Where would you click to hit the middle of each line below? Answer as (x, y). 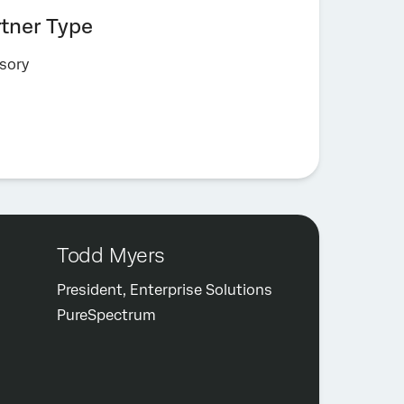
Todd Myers (110, 256)
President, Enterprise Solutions (164, 290)
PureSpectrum (106, 316)
